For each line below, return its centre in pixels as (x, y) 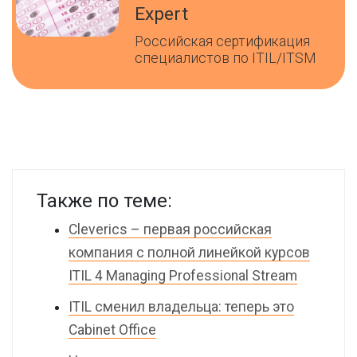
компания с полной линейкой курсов (189, 253)
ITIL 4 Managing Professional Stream (183, 276)
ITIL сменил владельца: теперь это (181, 307)
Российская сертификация (223, 41)
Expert (162, 14)
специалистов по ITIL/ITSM (226, 58)
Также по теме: (104, 201)
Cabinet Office (112, 330)
